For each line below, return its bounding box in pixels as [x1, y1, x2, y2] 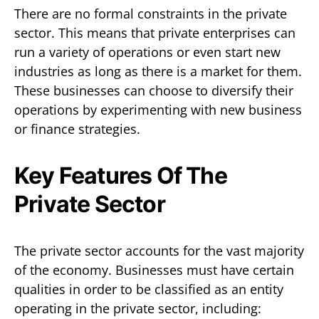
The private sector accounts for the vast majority [14, 241, 304, 259]
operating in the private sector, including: [14, 299, 261, 317]
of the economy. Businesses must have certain [14, 261, 294, 278]
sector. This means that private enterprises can [14, 23, 296, 41]
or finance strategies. [14, 120, 140, 137]
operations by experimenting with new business [14, 100, 302, 118]
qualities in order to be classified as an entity [14, 280, 283, 298]
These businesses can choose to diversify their [14, 81, 293, 99]
